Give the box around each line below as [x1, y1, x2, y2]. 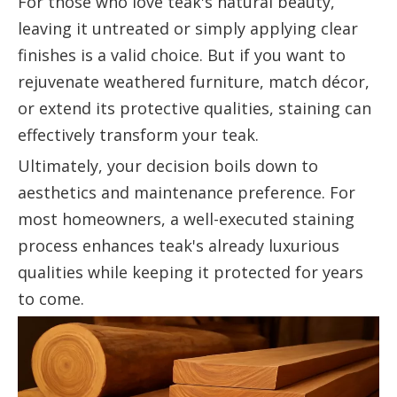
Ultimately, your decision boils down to [18, 154, 318, 176]
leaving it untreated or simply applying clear [18, 17, 358, 39]
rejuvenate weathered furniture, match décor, [18, 70, 370, 92]
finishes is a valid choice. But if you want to [18, 43, 346, 66]
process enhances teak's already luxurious [18, 234, 339, 256]
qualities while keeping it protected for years [18, 261, 363, 283]
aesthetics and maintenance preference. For [18, 181, 355, 203]
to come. [18, 287, 84, 309]
